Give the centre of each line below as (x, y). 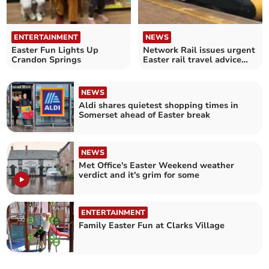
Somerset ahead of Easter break (145, 115)
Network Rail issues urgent (199, 50)
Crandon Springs (47, 59)
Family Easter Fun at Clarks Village (152, 226)
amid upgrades (174, 69)
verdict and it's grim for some (139, 175)
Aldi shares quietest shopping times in (159, 105)
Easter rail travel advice (192, 59)
